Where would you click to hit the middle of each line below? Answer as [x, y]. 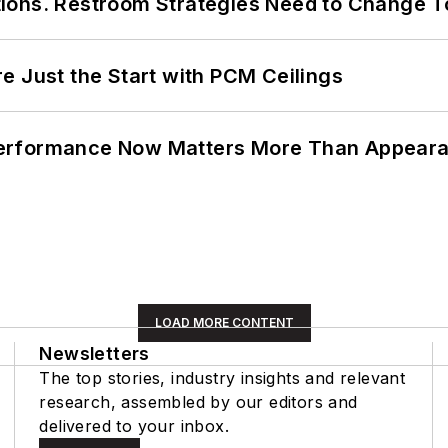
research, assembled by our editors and [198, 401]
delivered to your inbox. [134, 425]
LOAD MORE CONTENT [224, 322]
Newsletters [94, 353]
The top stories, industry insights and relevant [222, 377]
